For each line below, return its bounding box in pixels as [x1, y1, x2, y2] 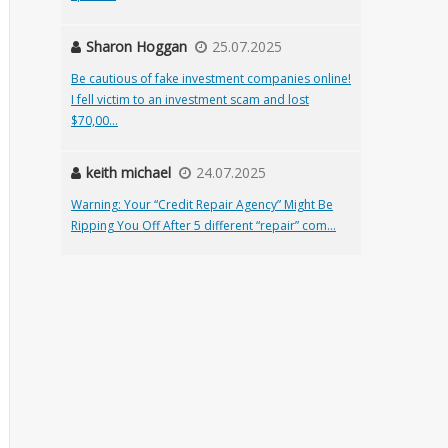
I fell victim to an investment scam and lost [71, 91, 309, 108]
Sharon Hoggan [86, 37, 187, 56]
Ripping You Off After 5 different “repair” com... [71, 217, 336, 234]
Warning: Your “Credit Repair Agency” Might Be [71, 196, 333, 213]
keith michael [86, 163, 171, 182]
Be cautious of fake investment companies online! [71, 70, 351, 87]
